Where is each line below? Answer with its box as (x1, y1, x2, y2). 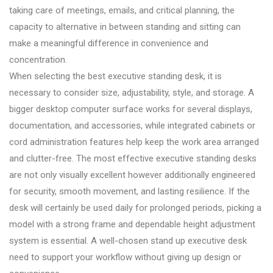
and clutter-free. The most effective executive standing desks (9, 153, 257, 165)
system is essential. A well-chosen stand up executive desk (9, 235, 247, 247)
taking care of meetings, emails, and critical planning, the (9, 5, 235, 16)
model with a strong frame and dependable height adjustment (9, 219, 255, 230)
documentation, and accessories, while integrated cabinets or (9, 120, 255, 132)
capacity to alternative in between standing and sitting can (9, 21, 241, 33)
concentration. (9, 54, 67, 66)
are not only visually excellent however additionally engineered (9, 169, 255, 181)
